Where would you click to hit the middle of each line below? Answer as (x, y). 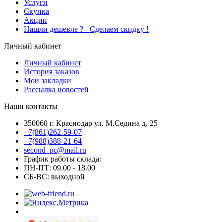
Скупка (36, 11)
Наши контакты (31, 106)
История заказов (52, 71)
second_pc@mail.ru (55, 150)
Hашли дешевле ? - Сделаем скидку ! (86, 29)
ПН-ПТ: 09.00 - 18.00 (59, 167)
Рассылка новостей (56, 89)
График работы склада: (62, 159)
